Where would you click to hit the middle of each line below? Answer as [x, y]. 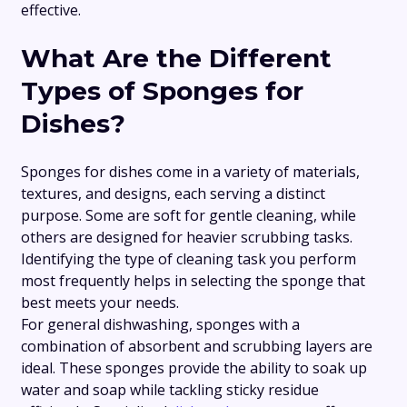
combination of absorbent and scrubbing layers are [197, 347]
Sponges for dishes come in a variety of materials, [190, 172]
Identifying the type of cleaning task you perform [189, 259]
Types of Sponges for [162, 91]
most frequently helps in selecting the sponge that [193, 281]
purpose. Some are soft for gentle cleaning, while [189, 216]
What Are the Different [176, 59]
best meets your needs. [100, 303]
